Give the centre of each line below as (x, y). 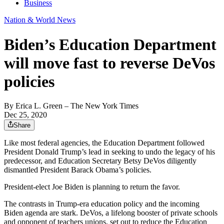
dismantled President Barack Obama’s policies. (78, 170)
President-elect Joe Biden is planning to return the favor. (92, 187)
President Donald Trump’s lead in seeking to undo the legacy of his (109, 152)
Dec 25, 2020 (25, 115)
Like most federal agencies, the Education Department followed (104, 143)
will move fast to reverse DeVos (109, 63)
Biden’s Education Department (110, 44)
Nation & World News (40, 20)
